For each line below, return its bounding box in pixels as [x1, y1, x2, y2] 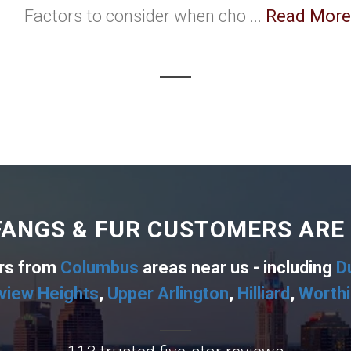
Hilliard [237, 284, 290, 303]
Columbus [60, 258, 139, 277]
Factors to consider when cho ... [24, 6, 266, 26]
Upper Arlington [107, 284, 229, 303]
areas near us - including [138, 258, 336, 277]
